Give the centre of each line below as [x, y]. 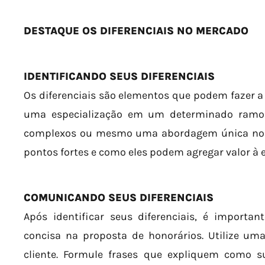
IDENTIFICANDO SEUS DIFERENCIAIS [119, 76]
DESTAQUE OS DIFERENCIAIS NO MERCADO [136, 30]
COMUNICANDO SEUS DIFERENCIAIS [119, 197]
